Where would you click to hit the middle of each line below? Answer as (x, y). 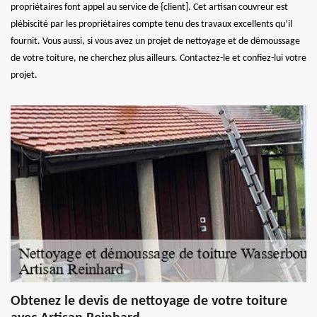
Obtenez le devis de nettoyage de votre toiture (149, 301)
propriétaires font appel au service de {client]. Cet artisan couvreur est (149, 7)
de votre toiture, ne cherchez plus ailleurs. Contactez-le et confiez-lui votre (158, 58)
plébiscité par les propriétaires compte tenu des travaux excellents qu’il (151, 24)
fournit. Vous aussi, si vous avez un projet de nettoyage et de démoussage (155, 41)
